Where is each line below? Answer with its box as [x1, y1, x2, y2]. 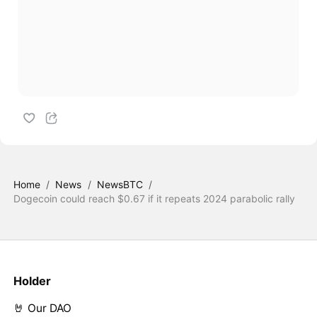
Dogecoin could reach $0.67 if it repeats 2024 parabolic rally [13, 192, 295, 205]
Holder [13, 273, 51, 288]
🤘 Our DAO [13, 301, 71, 316]
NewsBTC [97, 178, 144, 191]
